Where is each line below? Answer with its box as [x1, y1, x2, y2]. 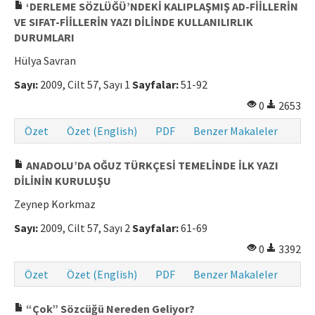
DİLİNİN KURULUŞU [14, 174, 111, 188]
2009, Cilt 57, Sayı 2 [38, 221, 132, 236]
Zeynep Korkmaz [14, 197, 96, 212]
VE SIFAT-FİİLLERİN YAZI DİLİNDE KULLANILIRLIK [14, 15, 253, 30]
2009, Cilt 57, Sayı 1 [38, 77, 132, 92]
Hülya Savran [14, 53, 76, 68]
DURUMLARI [14, 30, 75, 45]
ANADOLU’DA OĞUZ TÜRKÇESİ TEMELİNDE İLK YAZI [24, 158, 278, 173]
